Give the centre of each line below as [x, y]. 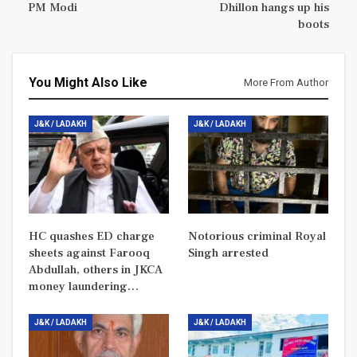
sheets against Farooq [89, 253]
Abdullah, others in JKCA [96, 270]
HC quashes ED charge [92, 237]
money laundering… [84, 287]
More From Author [286, 82]
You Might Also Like [88, 82]
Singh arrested [228, 253]
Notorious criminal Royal [257, 237]
